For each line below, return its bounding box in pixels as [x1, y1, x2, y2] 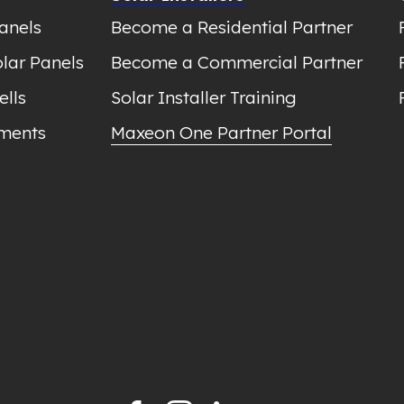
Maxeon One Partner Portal [111, 122, 333, 144]
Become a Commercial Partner [111, 51, 363, 74]
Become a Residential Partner [111, 16, 353, 39]
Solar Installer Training [111, 87, 298, 109]
